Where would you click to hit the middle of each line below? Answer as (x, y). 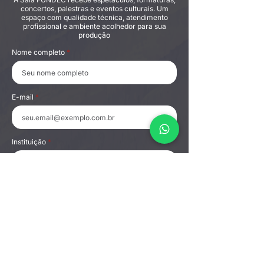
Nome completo (38, 52)
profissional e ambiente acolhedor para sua (94, 26)
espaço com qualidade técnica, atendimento (94, 17)
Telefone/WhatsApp (44, 187)
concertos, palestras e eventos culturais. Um (94, 9)
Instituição (29, 142)
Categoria (28, 231)
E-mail (23, 97)
